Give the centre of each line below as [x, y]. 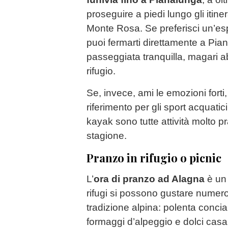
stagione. [107, 136]
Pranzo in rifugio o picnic [154, 158]
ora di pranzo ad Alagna [149, 179]
